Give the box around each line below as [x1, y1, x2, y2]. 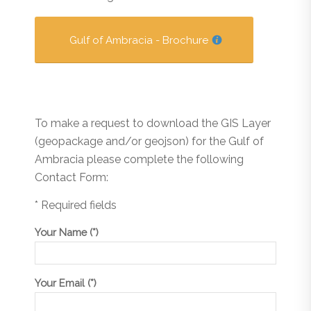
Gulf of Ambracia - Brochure [69, 33, 208, 47]
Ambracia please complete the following [35, 153, 244, 167]
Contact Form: [35, 171, 108, 185]
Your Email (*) [35, 276, 96, 289]
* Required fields [35, 198, 117, 212]
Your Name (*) [35, 226, 99, 239]
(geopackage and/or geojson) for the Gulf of [35, 135, 264, 149]
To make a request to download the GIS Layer [35, 117, 271, 131]
